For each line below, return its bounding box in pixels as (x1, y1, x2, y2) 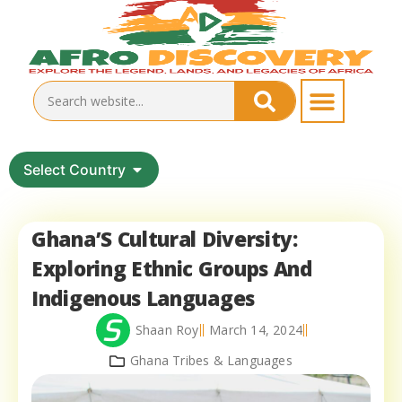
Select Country (23, 161, 126, 179)
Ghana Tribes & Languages (130, 352, 293, 370)
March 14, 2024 (209, 321, 303, 339)
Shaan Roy (135, 321, 199, 339)
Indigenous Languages (31, 284, 255, 313)
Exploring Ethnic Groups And (31, 255, 312, 284)
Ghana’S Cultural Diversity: (31, 225, 298, 254)
